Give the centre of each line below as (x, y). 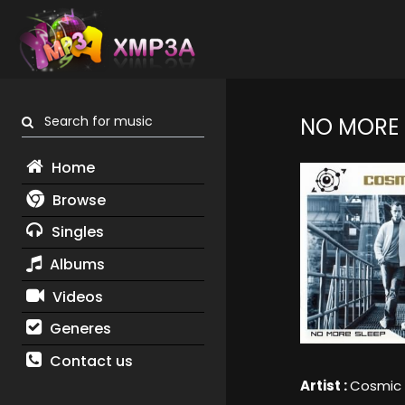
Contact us (89, 361)
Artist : (325, 386)
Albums (75, 264)
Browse (77, 200)
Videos (75, 297)
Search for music (93, 122)
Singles (75, 232)
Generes (78, 329)
